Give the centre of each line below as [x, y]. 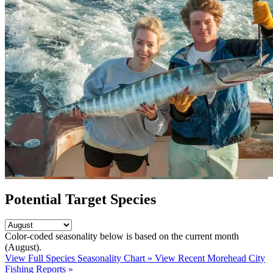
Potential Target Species [80, 199]
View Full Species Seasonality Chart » [80, 258]
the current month [205, 236]
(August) [22, 247]
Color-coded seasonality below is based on [88, 236]
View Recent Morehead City [210, 258]
